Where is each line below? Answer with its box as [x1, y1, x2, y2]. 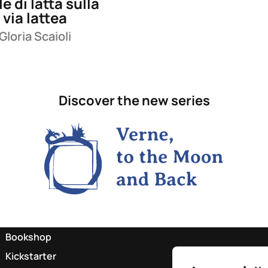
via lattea [3, 7, 68, 28]
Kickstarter [5, 249, 57, 263]
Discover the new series [58, 92, 210, 110]
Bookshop [5, 230, 52, 243]
